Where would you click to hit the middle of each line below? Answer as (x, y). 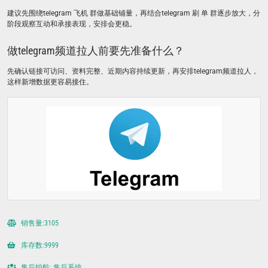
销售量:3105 (39, 223)
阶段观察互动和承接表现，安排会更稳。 (72, 24)
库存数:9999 (39, 245)
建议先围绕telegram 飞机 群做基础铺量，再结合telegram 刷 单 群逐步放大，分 (134, 13)
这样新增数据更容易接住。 (50, 82)
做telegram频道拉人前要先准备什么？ (96, 51)
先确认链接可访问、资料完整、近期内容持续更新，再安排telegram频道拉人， (133, 71)
